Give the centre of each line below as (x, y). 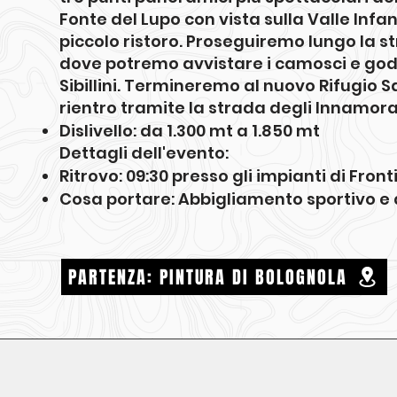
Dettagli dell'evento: (144, 153)
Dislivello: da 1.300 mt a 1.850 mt (190, 131)
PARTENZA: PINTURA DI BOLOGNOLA (208, 277)
